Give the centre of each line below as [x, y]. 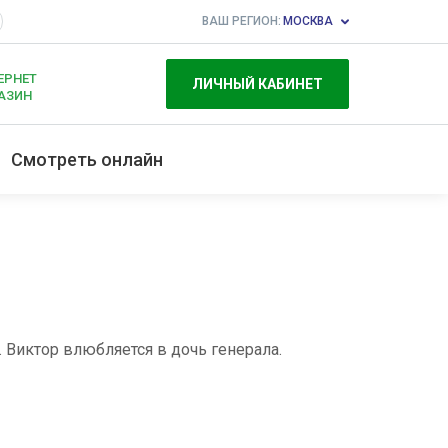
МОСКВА [308, 21]
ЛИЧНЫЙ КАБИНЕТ [257, 84]
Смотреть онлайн [87, 159]
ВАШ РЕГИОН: [241, 21]
